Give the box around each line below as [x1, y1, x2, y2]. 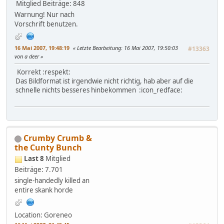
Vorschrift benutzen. [14, 19, 78, 29]
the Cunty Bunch [14, 142, 82, 153]
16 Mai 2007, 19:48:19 [14, 44, 69, 52]
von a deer [14, 52, 40, 60]
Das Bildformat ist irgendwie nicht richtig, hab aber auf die [15, 76, 193, 86]
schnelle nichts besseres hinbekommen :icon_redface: [15, 85, 182, 95]
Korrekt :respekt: [15, 67, 70, 77]
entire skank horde [14, 185, 73, 195]
